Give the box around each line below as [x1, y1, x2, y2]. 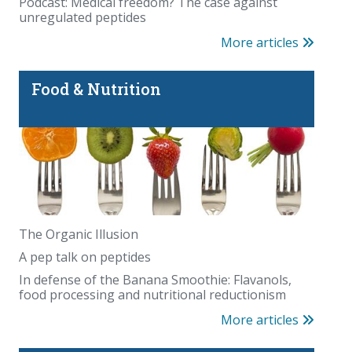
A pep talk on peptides [19, 248, 151, 266]
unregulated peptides [19, 8, 146, 26]
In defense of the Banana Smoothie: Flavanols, [19, 271, 291, 289]
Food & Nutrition [31, 78, 161, 99]
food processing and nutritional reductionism [19, 286, 286, 304]
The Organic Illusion [19, 225, 138, 244]
